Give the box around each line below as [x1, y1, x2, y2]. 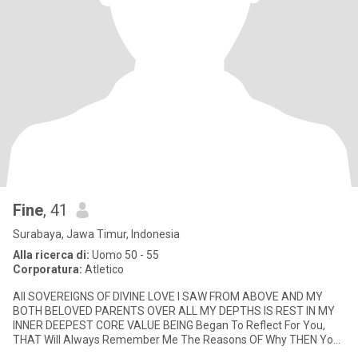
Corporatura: [13, 263, 82, 276]
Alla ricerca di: [13, 249, 89, 261]
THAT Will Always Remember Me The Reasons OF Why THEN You [13, 333, 340, 346]
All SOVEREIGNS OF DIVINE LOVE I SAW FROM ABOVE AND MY [13, 290, 323, 303]
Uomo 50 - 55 [89, 249, 159, 261]
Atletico [82, 263, 124, 276]
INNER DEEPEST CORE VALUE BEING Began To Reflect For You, [13, 319, 325, 332]
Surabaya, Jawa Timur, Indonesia [13, 228, 180, 241]
